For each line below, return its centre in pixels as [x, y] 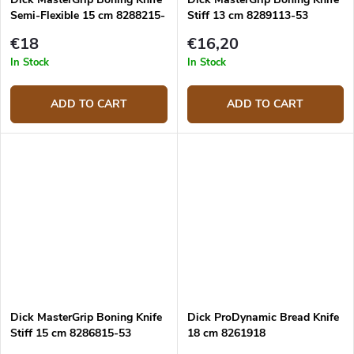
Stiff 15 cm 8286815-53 [71, 333]
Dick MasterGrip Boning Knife [86, 317]
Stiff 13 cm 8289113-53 [247, 16]
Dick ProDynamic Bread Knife [263, 317]
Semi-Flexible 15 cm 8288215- [88, 16]
